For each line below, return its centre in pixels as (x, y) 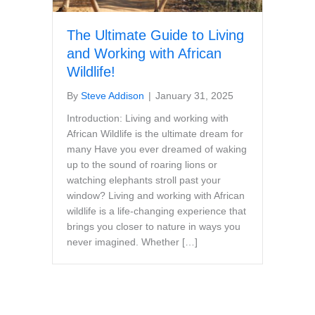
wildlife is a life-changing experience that (156, 211)
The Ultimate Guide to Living (155, 36)
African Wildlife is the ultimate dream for (155, 134)
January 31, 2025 (194, 96)
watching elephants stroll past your (144, 180)
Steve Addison (112, 96)
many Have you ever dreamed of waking (157, 149)
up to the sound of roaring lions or (142, 165)
